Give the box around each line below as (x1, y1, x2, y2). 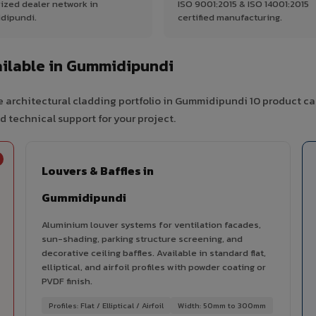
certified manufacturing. (178, 11, 282, 25)
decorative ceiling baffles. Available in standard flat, (42, 246, 266, 260)
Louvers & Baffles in (42, 162, 154, 180)
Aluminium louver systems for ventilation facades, (42, 218, 261, 232)
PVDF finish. (42, 274, 92, 288)
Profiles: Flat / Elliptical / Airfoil (49, 300, 164, 312)
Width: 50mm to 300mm (178, 300, 266, 312)
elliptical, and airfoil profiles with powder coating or (42, 260, 266, 274)
